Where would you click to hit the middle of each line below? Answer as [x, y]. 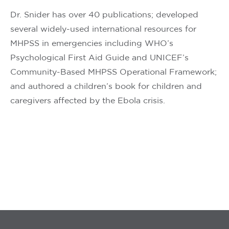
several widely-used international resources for [103, 29]
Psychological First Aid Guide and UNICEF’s [99, 58]
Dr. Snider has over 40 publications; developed [104, 15]
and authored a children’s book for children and [106, 86]
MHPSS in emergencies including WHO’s [92, 43]
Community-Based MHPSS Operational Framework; [113, 72]
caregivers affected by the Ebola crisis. [88, 101]
